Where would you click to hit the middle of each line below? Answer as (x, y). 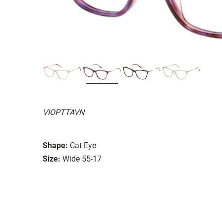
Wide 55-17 (82, 159)
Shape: (55, 145)
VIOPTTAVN (63, 112)
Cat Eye (83, 145)
